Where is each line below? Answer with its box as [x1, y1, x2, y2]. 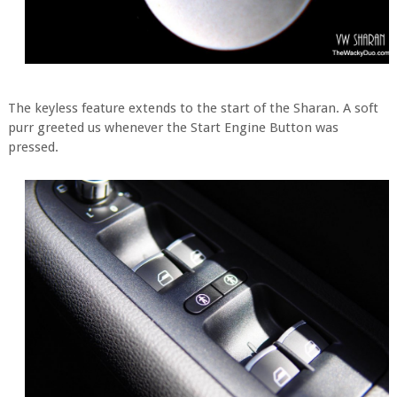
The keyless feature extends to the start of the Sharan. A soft [7, 100, 378, 116]
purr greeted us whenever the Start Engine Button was [7, 120, 339, 136]
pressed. [7, 139, 58, 155]
